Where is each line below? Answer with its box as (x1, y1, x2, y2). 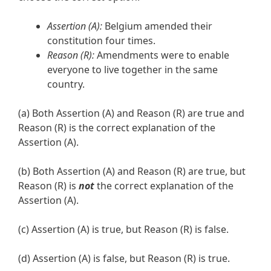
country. (47, 77, 85, 91)
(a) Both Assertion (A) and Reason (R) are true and (18, 106, 244, 120)
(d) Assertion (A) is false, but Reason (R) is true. (18, 252, 230, 266)
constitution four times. (47, 34, 155, 48)
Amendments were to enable (94, 48, 229, 62)
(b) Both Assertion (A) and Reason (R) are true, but (18, 165, 246, 178)
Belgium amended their (102, 19, 212, 33)
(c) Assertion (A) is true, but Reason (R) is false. (18, 223, 229, 237)
